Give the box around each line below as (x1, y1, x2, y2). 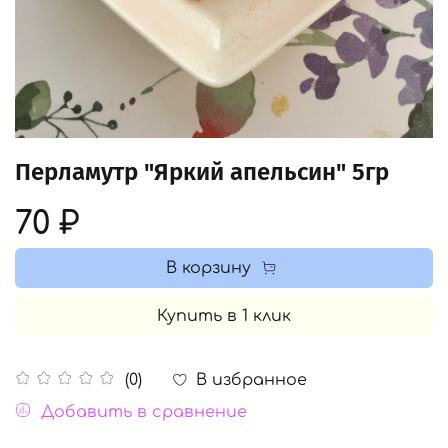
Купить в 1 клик (157, 306, 291, 325)
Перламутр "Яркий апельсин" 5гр (15, 157, 389, 186)
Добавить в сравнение (41, 403, 247, 422)
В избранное (196, 370, 307, 389)
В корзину (166, 258, 251, 277)
